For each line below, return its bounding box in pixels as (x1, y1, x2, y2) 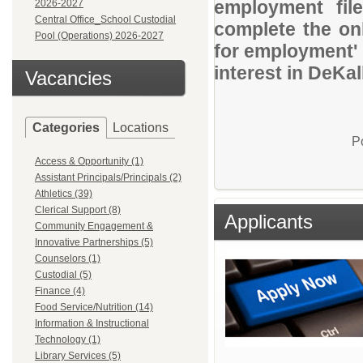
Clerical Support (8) (35, 204, 121, 216)
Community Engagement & (35, 220, 153, 232)
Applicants (224, 211, 313, 233)
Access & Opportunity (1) (35, 156, 143, 167)
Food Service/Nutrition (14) (35, 301, 153, 313)
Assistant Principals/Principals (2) (35, 172, 181, 183)
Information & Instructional (35, 318, 149, 329)
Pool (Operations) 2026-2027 (35, 30, 164, 41)
